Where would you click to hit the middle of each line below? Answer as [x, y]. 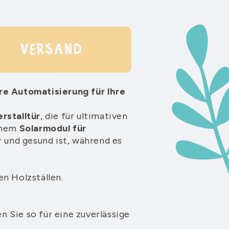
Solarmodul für [53, 128]
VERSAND [51, 49]
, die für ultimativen [84, 116]
